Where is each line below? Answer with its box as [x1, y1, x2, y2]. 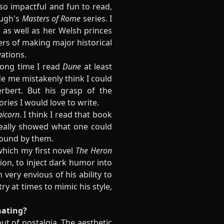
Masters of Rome [21, 13, 81, 24]
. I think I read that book [19, 109, 112, 120]
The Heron [75, 145, 112, 156]
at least [81, 61, 112, 72]
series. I [80, 13, 112, 24]
